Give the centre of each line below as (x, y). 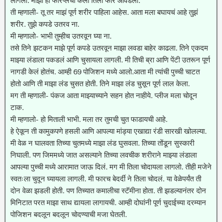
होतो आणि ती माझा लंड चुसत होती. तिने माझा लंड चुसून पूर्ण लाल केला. (100, 83)
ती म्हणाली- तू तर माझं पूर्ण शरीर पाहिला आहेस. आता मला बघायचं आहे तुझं (104, 12)
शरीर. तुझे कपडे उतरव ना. (45, 24)
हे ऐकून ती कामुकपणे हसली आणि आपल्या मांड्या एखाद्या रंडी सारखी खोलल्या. (109, 131)
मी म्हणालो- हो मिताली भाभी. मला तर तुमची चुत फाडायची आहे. (89, 119)
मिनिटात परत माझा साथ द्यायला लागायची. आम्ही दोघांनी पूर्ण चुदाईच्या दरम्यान (108, 202)
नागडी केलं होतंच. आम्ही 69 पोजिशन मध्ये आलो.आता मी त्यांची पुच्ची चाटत (105, 72)
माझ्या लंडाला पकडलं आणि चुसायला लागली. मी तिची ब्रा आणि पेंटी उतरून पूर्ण (110, 60)
